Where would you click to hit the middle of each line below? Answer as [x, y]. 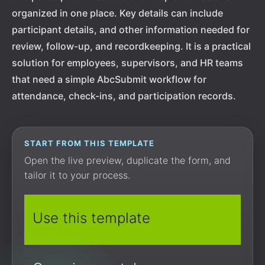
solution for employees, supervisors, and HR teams [127, 63]
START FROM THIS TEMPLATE [89, 143]
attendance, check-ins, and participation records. [124, 96]
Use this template [91, 218]
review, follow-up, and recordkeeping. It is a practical [131, 46]
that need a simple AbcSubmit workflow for [109, 79]
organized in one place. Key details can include [117, 13]
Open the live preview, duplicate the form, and [127, 160]
